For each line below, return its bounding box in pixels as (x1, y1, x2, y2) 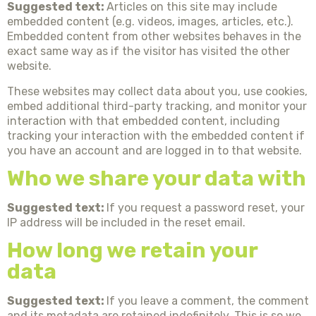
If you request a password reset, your (107, 200, 305, 214)
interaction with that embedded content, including (7, 114, 280, 128)
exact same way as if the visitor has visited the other (7, 44, 290, 59)
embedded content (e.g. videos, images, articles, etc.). (7, 15, 293, 29)
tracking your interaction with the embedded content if (7, 128, 305, 142)
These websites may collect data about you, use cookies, (7, 84, 308, 98)
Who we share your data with (7, 165, 306, 191)
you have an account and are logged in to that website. (7, 143, 302, 157)
